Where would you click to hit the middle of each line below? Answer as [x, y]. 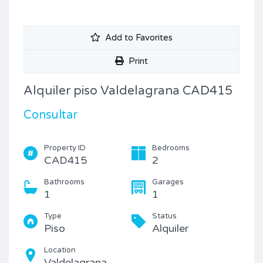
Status [164, 216]
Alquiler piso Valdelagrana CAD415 [128, 91]
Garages [168, 182]
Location [60, 250]
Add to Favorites [139, 38]
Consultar [50, 115]
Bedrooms [171, 148]
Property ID [65, 148]
